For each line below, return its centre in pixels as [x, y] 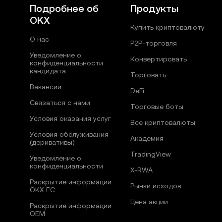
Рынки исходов [155, 186]
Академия [147, 139]
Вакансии [46, 87]
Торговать [148, 75]
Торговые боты [157, 107]
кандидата [48, 71]
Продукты [154, 9]
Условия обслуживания [69, 135]
